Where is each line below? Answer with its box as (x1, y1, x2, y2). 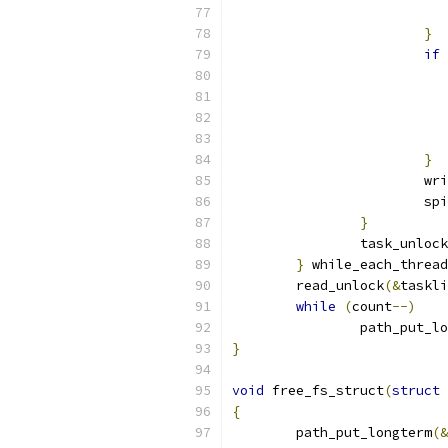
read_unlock (296, 277, 384, 294)
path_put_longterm (296, 424, 432, 441)
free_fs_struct (264, 382, 384, 399)
